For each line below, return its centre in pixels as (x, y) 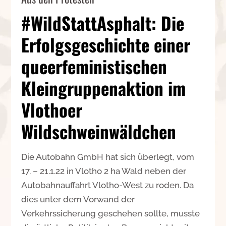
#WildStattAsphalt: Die (103, 22)
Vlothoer (52, 109)
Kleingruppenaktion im (104, 88)
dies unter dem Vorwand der (78, 199)
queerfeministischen (94, 66)
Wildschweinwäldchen (99, 131)
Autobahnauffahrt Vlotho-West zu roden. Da (108, 185)
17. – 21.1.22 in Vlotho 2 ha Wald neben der (104, 171)
